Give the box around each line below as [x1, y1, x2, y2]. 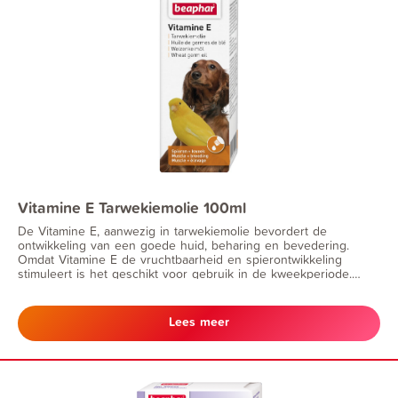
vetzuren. [18, 292, 69, 310]
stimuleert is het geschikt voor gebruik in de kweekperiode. [18, 264, 352, 282]
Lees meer [169, 312, 229, 330]
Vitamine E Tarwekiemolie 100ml [18, 196, 246, 219]
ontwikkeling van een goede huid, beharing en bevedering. [18, 235, 349, 253]
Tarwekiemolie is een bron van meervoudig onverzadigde [18, 278, 338, 296]
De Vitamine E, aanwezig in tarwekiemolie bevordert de [18, 221, 327, 239]
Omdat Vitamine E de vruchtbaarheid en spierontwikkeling [18, 250, 342, 267]
